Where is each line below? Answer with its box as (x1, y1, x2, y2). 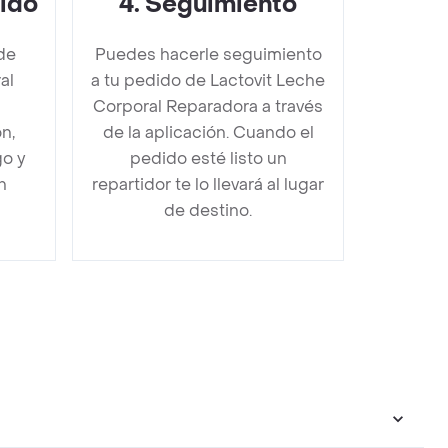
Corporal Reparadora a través (93, 96, 323, 117)
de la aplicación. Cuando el (102, 122, 314, 143)
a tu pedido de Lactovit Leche (91, 70, 325, 91)
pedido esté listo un (129, 148, 287, 169)
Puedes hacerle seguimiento (94, 44, 322, 65)
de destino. (164, 200, 252, 221)
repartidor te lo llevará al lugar (92, 174, 324, 195)
